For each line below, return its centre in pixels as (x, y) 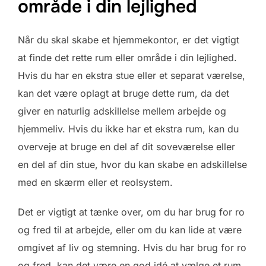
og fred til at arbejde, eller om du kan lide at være (130, 230)
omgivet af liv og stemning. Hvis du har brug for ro (132, 248)
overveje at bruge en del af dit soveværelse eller (126, 147)
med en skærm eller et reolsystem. (95, 183)
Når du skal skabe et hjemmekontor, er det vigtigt (129, 40)
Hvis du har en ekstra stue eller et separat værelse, (132, 76)
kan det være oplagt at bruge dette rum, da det (123, 94)
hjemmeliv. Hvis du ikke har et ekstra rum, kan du (128, 129)
